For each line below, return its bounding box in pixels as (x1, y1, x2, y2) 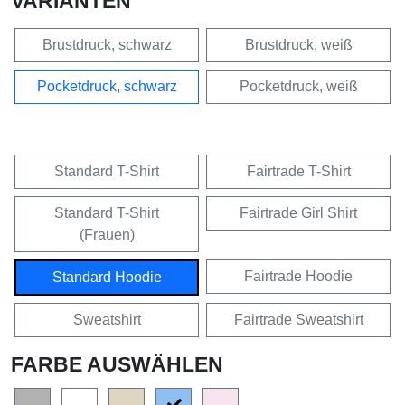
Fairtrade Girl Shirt (240, 204, 357, 221)
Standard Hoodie (52, 268, 162, 285)
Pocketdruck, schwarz (36, 78, 177, 94)
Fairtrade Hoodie (244, 268, 353, 284)
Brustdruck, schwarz (42, 36, 172, 52)
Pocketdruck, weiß (239, 78, 358, 94)
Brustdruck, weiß (244, 36, 353, 52)
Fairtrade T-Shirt (246, 163, 351, 179)
